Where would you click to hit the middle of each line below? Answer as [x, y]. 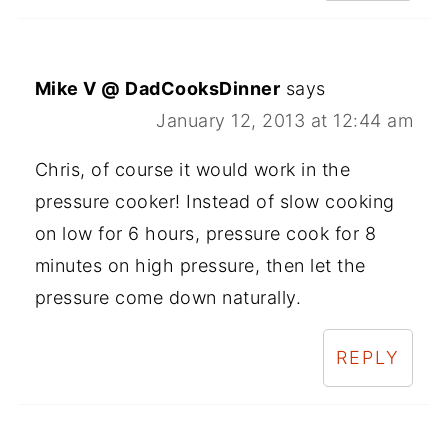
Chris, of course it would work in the [192, 170]
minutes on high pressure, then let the [200, 266]
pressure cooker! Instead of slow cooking [214, 202]
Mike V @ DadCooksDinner [157, 89]
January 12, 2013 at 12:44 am [285, 121]
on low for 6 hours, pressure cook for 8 [205, 234]
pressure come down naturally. [168, 298]
